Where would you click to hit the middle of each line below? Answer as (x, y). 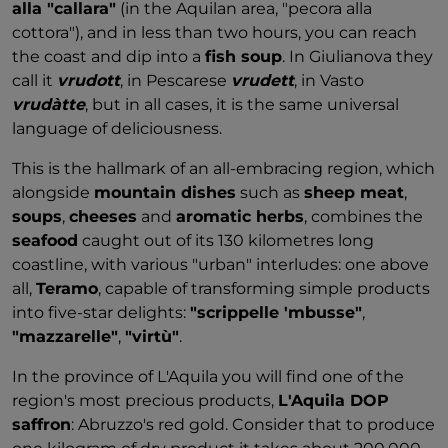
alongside (53, 192)
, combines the (363, 216)
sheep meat (354, 192)
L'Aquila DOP (333, 400)
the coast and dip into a (108, 56)
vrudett (262, 80)
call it (34, 80)
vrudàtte (48, 104)
